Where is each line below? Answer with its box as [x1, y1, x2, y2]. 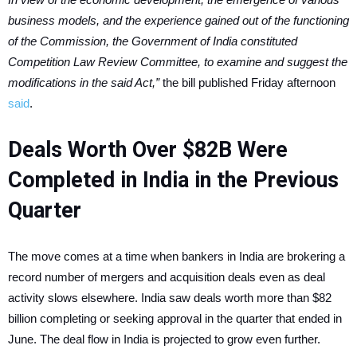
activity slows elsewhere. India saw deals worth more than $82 [8, 291, 331, 304]
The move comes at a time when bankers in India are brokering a [8, 249, 345, 263]
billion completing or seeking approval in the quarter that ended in [8, 312, 342, 325]
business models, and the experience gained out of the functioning [8, 14, 349, 27]
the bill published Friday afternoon [163, 76, 335, 89]
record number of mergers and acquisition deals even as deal [8, 270, 325, 284]
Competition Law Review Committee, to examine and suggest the [8, 55, 347, 69]
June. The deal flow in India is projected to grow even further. [8, 332, 320, 346]
